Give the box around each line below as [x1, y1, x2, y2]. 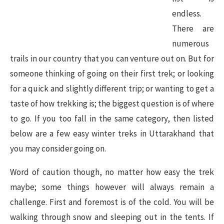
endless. [172, 7, 201, 19]
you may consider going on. [10, 142, 106, 154]
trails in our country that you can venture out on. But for [10, 52, 214, 64]
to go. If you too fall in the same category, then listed [10, 112, 214, 124]
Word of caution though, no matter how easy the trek [10, 166, 214, 177]
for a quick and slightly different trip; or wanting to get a [10, 82, 214, 94]
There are [172, 22, 214, 34]
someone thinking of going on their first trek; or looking [10, 67, 214, 79]
